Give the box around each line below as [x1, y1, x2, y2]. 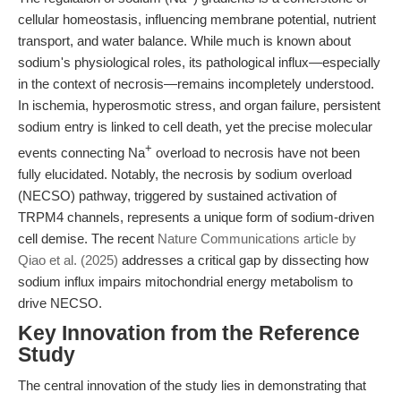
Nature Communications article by [158, 231, 356, 246]
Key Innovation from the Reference [18, 322, 360, 345]
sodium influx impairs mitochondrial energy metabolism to [18, 274, 353, 289]
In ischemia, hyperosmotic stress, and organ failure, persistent [18, 98, 380, 113]
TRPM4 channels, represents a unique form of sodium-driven [18, 209, 374, 225]
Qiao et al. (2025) [18, 252, 118, 268]
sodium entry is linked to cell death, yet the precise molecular [18, 119, 372, 134]
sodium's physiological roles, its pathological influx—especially [18, 55, 380, 70]
